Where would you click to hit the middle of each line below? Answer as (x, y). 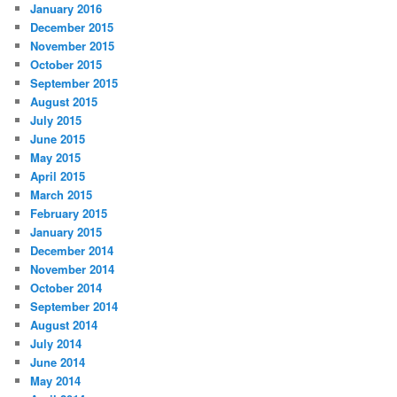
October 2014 (66, 287)
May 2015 (56, 157)
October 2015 (66, 64)
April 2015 (58, 175)
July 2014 (56, 343)
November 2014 (73, 269)
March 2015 (62, 194)
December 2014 (72, 250)
